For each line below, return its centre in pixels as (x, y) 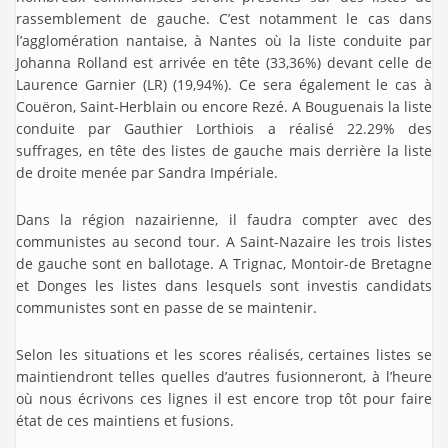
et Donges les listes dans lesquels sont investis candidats (224, 285)
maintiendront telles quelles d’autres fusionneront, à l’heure (224, 376)
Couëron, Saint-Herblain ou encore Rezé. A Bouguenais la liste (224, 106)
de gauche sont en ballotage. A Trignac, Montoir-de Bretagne (224, 263)
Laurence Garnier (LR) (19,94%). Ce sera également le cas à (224, 84)
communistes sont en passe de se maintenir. (166, 307)
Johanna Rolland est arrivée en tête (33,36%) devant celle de (224, 62)
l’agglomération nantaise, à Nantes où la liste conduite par (224, 40)
